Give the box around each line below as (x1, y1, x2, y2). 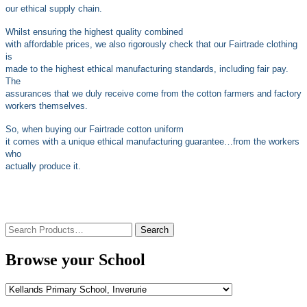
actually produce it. (5, 161, 81, 172)
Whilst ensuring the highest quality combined (5, 27, 183, 38)
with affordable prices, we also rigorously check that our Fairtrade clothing (5, 39, 297, 50)
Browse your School (5, 251, 145, 269)
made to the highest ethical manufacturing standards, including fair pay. (5, 64, 288, 75)
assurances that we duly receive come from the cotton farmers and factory (5, 88, 302, 99)
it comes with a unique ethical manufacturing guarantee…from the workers (5, 136, 299, 147)
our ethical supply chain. (5, 3, 102, 14)
